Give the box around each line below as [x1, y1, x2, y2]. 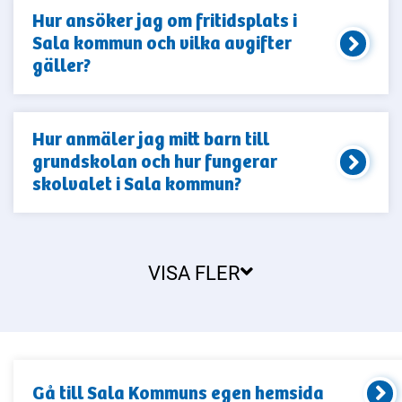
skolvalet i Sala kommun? [31, 173, 241, 197]
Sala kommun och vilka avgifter [31, 32, 292, 56]
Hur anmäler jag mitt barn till [31, 128, 269, 152]
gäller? [31, 55, 91, 78]
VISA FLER [148, 258, 241, 285]
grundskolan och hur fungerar [31, 151, 277, 174]
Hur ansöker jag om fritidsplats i [31, 10, 297, 33]
